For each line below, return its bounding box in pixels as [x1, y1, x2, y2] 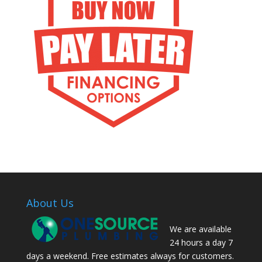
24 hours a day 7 [169, 237, 233, 249]
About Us [26, 196, 74, 211]
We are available [169, 223, 232, 235]
